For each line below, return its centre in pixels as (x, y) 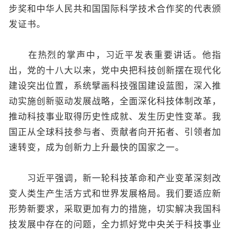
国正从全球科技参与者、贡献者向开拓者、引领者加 (115, 132)
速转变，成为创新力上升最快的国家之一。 (97, 147)
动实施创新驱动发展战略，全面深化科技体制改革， (115, 101)
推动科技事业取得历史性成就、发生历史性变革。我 (115, 117)
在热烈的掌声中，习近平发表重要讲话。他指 (115, 55)
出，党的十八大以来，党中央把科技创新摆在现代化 (115, 70)
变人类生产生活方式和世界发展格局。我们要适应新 (115, 194)
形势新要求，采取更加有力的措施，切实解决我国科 (115, 209)
